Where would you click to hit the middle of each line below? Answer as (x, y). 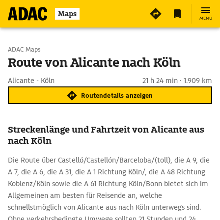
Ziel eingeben (49, 75)
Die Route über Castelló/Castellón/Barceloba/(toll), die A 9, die (109, 160)
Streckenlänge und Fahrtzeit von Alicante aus (106, 129)
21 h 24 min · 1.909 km (177, 81)
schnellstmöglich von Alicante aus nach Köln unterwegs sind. (105, 207)
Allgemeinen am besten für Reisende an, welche (85, 195)
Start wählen (48, 49)
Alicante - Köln (31, 81)
